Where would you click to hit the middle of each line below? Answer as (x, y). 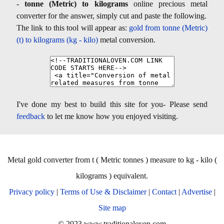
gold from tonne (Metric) (168, 28)
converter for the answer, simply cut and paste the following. (111, 16)
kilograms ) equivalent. (112, 176)
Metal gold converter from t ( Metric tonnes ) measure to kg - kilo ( (112, 160)
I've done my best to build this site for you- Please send (112, 104)
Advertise (196, 192)
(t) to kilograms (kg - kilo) (57, 40)
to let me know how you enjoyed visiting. (111, 116)
